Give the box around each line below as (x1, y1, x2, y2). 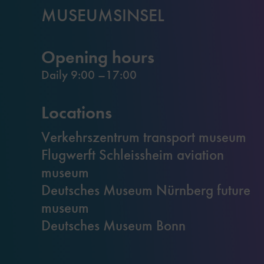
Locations (41, 101, 112, 123)
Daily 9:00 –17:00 (41, 67, 137, 82)
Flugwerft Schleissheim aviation (41, 146, 224, 164)
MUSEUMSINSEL (41, 4, 164, 26)
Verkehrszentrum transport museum (41, 128, 246, 146)
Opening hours (41, 45, 154, 68)
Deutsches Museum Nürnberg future (41, 181, 250, 199)
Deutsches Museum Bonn (41, 216, 186, 235)
